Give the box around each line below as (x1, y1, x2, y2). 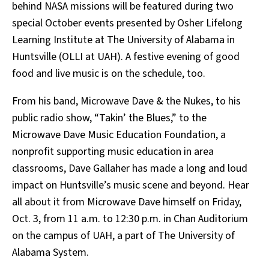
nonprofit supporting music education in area (12, 144, 214, 160)
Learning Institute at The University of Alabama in (12, 32, 235, 48)
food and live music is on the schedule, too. (12, 66, 205, 82)
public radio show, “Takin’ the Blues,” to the (12, 110, 207, 126)
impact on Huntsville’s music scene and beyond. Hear (12, 178, 249, 193)
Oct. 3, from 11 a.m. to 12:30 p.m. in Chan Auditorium (12, 211, 248, 227)
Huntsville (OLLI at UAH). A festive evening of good (12, 49, 240, 65)
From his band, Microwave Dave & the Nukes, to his (12, 94, 241, 109)
